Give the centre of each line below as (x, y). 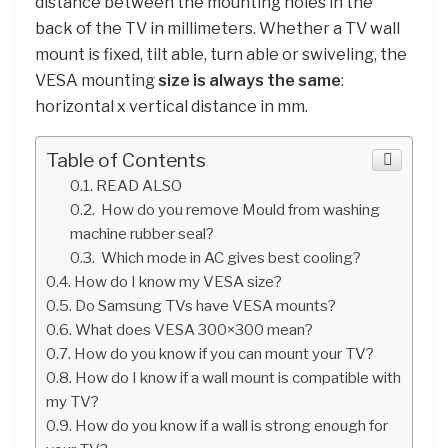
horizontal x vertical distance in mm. (171, 106)
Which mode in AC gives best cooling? (230, 257)
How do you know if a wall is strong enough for (232, 425)
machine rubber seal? (142, 233)
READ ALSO (139, 185)
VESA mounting (96, 80)
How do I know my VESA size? (178, 281)
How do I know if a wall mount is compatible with (238, 377)
